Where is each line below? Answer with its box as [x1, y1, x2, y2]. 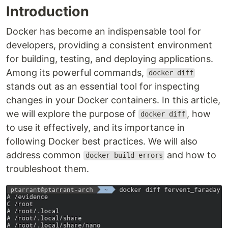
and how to [164, 149, 217, 160]
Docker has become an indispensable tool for [6, 25, 201, 37]
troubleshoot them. [6, 163, 89, 174]
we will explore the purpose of [6, 108, 138, 119]
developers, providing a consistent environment [6, 39, 212, 50]
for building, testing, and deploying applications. [6, 53, 213, 64]
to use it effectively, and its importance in [6, 122, 185, 133]
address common [6, 149, 83, 160]
